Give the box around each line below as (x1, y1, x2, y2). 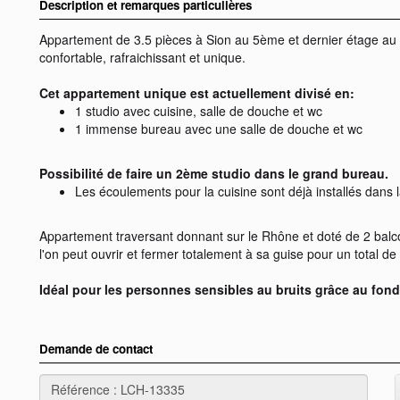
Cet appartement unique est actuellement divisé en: (39, 84, 354, 103)
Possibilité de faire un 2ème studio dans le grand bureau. (39, 164, 388, 183)
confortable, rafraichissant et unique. (39, 48, 246, 67)
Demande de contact (39, 340, 153, 358)
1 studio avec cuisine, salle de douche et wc (75, 102, 322, 121)
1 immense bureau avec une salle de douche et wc (75, 120, 362, 138)
